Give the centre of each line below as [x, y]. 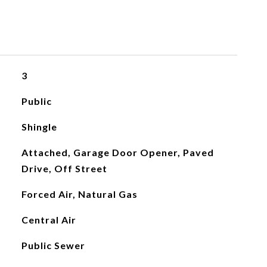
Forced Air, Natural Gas [79, 194]
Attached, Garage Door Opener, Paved [117, 152]
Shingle [39, 127]
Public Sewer [53, 245]
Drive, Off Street [64, 168]
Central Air [49, 220]
